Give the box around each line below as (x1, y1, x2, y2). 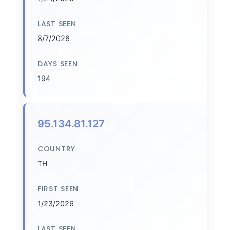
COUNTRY (37, 144, 75, 154)
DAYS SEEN (37, 59, 78, 69)
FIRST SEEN (37, 184, 79, 194)
